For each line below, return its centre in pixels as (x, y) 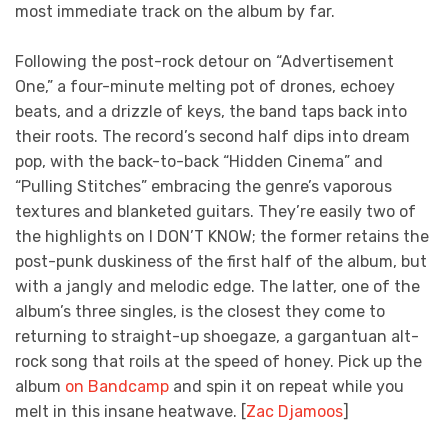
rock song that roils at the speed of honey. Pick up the (218, 362)
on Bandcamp (117, 387)
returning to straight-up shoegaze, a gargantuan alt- (217, 337)
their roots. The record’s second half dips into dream (212, 137)
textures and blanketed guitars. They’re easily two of (215, 212)
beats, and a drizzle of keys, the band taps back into (211, 112)
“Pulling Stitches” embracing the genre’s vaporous (203, 187)
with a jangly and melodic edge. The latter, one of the (217, 287)
